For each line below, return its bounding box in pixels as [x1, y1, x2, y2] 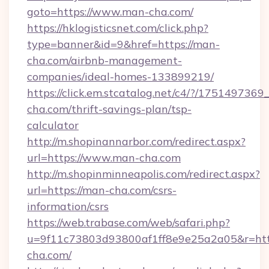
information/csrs [27, 199, 109, 213]
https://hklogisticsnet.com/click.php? [27, 21, 208, 35]
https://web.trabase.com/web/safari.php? [27, 216, 230, 229]
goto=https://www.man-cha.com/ [27, 5, 193, 19]
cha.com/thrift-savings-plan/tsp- [27, 102, 192, 116]
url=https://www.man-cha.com [27, 151, 181, 165]
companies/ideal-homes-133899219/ [27, 70, 214, 83]
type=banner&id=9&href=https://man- [27, 37, 220, 51]
